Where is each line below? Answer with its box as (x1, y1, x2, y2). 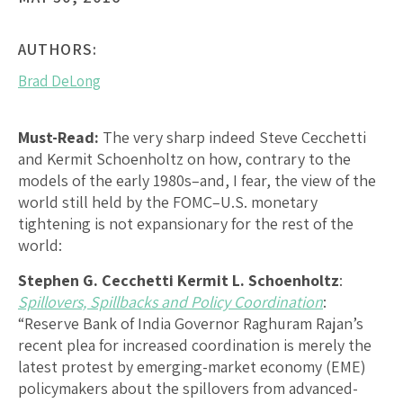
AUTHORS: (18, 38, 97, 59)
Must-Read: (18, 126, 99, 148)
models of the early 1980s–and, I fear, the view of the (18, 169, 376, 191)
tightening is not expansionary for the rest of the (18, 212, 354, 234)
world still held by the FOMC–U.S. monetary (18, 191, 318, 212)
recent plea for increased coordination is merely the (18, 334, 372, 355)
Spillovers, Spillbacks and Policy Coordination (18, 291, 323, 312)
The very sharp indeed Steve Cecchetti (99, 126, 366, 148)
